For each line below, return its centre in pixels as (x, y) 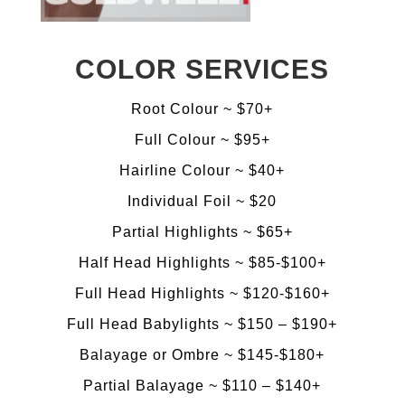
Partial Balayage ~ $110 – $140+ (202, 385)
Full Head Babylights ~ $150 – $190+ (202, 324)
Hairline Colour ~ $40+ (202, 170)
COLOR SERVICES (202, 69)
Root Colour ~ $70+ (202, 108)
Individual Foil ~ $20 (202, 201)
